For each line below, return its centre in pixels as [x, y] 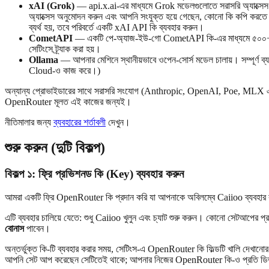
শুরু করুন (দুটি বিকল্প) [55, 147]
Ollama [44, 59]
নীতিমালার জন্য [29, 122]
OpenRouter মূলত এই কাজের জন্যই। [68, 101]
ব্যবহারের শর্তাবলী [80, 122]
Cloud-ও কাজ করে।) [65, 70]
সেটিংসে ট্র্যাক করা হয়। [65, 49]
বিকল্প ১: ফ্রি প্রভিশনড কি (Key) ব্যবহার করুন [94, 174]
